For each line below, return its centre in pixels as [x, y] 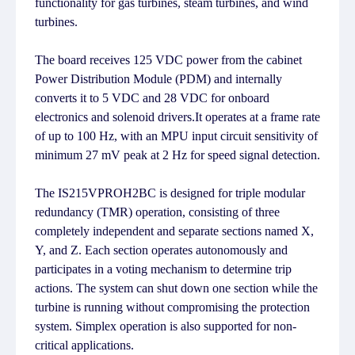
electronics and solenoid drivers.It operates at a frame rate [177, 117]
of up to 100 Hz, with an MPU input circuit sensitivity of [176, 136]
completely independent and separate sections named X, [174, 231]
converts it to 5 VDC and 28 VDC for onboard [152, 98]
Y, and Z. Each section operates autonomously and [161, 250]
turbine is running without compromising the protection [172, 307]
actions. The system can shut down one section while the [176, 288]
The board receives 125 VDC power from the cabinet [168, 60]
